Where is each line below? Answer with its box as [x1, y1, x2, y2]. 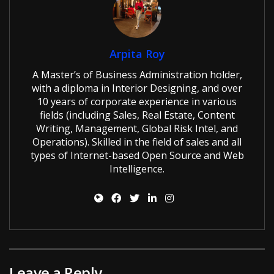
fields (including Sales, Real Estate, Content [39, 108, 235, 122]
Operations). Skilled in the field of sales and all [32, 135, 242, 149]
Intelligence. [109, 162, 165, 176]
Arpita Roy [109, 46, 165, 62]
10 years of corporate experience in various [37, 95, 237, 109]
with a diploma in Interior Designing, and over [32, 81, 242, 95]
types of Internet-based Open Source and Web [30, 149, 244, 163]
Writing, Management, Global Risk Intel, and [36, 122, 238, 136]
